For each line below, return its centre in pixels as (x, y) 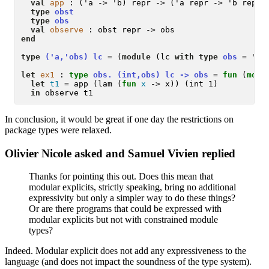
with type (197, 57)
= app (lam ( (91, 84)
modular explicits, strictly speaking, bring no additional (132, 187)
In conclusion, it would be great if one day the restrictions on (119, 119)
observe (67, 30)
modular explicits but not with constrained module (123, 220)
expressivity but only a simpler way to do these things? (132, 198)
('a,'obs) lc (74, 57)
